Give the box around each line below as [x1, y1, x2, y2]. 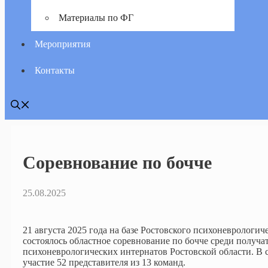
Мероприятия [35, 39, 90, 49]
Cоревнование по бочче [23, 152, 212, 172]
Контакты [35, 65, 75, 75]
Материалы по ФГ [59, 13, 133, 23]
